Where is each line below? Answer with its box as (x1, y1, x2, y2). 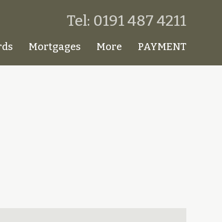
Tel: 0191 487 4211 (67, 12, 186, 30)
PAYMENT (138, 40, 186, 53)
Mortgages (29, 40, 81, 53)
